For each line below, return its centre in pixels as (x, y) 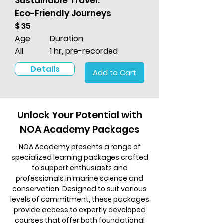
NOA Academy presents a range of (80, 147)
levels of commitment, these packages (80, 199)
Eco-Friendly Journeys (63, 14)
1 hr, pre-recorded (84, 51)
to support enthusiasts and (80, 168)
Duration (66, 39)
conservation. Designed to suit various (80, 189)
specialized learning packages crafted (80, 158)
